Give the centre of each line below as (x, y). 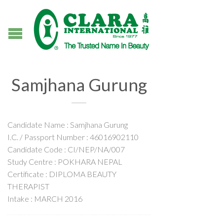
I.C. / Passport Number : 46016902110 (73, 137)
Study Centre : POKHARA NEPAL (65, 162)
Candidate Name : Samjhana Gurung (68, 125)
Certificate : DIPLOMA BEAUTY (62, 174)
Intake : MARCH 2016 (45, 199)
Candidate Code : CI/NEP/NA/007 (66, 149)
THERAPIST (28, 186)
